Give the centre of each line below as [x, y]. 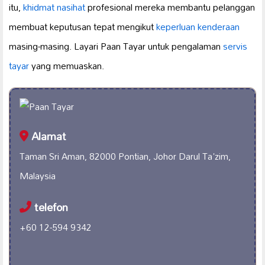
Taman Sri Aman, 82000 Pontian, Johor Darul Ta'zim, [125, 156]
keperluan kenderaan [198, 27]
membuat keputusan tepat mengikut [83, 27]
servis [235, 46]
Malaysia [38, 176]
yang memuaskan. [67, 66]
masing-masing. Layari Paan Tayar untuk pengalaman [116, 46]
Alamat [47, 137]
